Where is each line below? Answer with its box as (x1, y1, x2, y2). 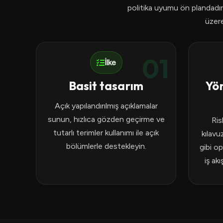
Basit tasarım (68, 79, 144, 93)
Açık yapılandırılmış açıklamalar (54, 101, 158, 111)
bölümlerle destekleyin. (66, 141, 146, 151)
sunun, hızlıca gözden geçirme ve (47, 114, 165, 124)
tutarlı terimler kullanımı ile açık (53, 128, 159, 137)
